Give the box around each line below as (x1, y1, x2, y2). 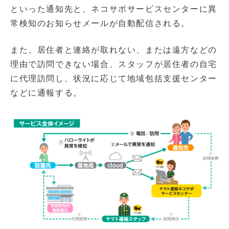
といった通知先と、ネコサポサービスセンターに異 (10, 4, 217, 14)
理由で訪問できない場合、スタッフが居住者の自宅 (10, 59, 217, 70)
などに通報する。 (10, 88, 82, 98)
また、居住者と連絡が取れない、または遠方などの (10, 45, 217, 55)
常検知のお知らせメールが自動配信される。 (10, 18, 190, 29)
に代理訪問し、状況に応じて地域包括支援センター (10, 74, 217, 84)
